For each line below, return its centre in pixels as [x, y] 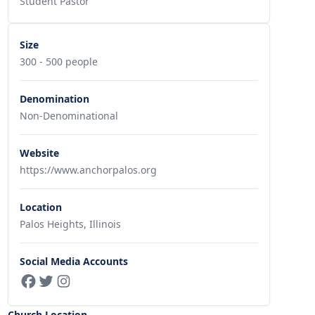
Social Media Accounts [73, 261]
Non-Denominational [69, 116]
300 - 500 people [58, 62]
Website [39, 153]
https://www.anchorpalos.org [88, 170]
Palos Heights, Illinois [70, 224]
